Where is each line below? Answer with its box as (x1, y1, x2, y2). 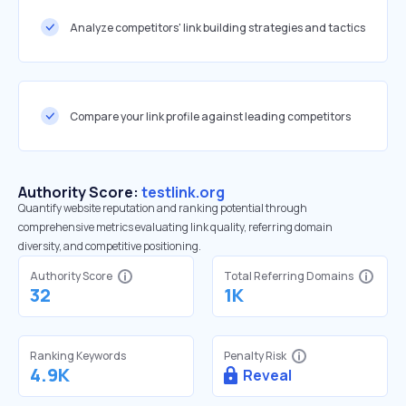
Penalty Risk (224, 348, 286, 363)
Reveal (243, 365, 292, 385)
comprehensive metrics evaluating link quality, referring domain (18, 219, 333, 235)
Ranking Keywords (30, 348, 126, 363)
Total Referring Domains (224, 268, 353, 284)
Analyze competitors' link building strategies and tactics (70, 19, 365, 35)
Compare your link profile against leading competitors (70, 108, 351, 124)
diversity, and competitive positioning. (18, 238, 201, 254)
